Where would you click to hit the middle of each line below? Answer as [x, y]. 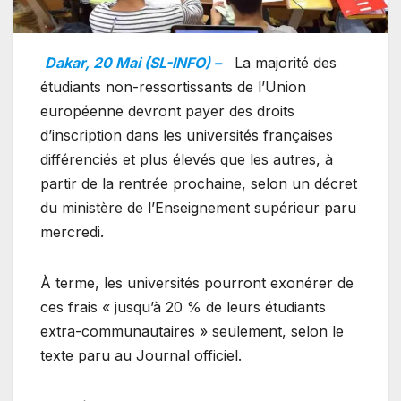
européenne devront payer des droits [167, 111]
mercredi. [72, 231]
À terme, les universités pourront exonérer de [197, 282]
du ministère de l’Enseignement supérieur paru [198, 207]
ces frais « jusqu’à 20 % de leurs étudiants [183, 307]
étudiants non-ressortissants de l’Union [173, 86]
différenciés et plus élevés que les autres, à [187, 159]
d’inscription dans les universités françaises [187, 135]
